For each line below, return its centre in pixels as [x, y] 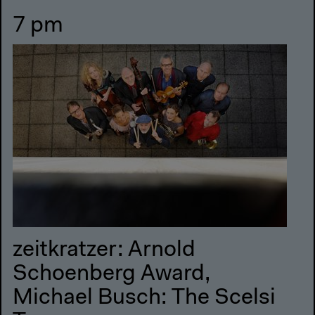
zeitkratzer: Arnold [104, 251]
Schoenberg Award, [111, 275]
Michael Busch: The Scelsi [144, 298]
